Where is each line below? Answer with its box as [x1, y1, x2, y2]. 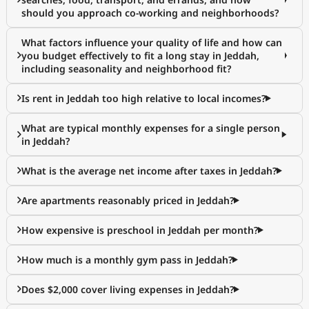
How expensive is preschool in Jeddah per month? [21, 223, 258, 237]
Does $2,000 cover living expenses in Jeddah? [21, 283, 234, 296]
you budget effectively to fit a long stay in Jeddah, [21, 49, 259, 62]
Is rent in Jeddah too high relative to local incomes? [21, 92, 266, 105]
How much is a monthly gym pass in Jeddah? [21, 253, 232, 266]
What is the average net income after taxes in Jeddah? [21, 164, 277, 177]
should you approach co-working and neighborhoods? [21, 6, 279, 19]
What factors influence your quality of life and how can [21, 36, 282, 49]
